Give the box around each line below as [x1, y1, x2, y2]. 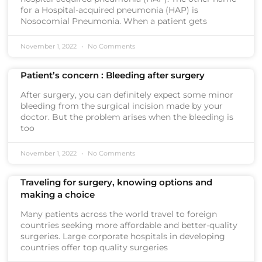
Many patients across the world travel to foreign [20, 209, 217, 219]
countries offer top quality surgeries [20, 242, 168, 253]
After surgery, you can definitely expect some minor [20, 89, 233, 100]
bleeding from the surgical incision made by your [20, 101, 223, 111]
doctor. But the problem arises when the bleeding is [20, 112, 233, 122]
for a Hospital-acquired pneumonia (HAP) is [20, 5, 198, 15]
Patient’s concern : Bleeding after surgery [20, 70, 205, 81]
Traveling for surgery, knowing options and [20, 177, 212, 188]
